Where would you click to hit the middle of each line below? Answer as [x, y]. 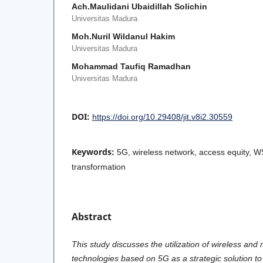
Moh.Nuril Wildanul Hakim [123, 37]
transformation [99, 167]
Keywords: [94, 152]
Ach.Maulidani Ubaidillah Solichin [139, 7]
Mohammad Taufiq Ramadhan [131, 67]
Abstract [92, 217]
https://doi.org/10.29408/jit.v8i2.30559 [162, 117]
